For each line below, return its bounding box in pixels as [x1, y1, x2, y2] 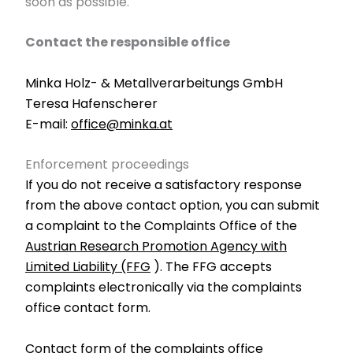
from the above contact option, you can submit [25, 196, 320, 215]
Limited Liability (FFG [25, 258, 150, 277]
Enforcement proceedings [25, 155, 189, 174]
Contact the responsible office [25, 33, 230, 52]
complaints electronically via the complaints [25, 278, 302, 297]
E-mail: [25, 114, 71, 133]
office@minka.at [71, 114, 173, 133]
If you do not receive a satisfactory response [25, 176, 302, 195]
